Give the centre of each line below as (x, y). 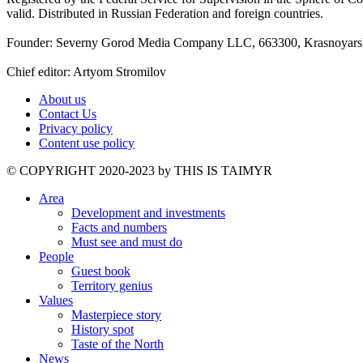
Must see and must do (127, 242)
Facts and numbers (119, 228)
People (56, 257)
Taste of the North (117, 344)
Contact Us (68, 114)
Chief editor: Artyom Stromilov (86, 72)
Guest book (101, 271)
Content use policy (87, 143)
